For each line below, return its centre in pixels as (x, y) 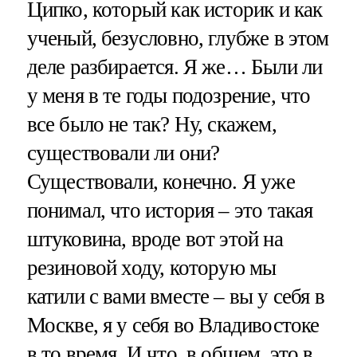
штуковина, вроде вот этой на (155, 239)
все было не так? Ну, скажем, (151, 124)
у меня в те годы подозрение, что (169, 95)
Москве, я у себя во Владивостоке (173, 325)
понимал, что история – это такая (170, 210)
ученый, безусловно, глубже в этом (178, 38)
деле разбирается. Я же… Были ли (175, 67)
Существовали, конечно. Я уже (161, 181)
